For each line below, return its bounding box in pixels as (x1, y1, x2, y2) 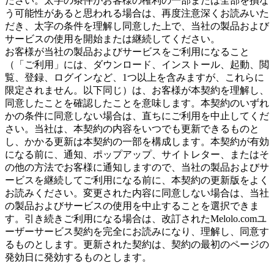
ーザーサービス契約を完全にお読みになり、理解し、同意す (5, 226, 269, 237)
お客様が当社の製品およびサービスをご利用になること (5, 46, 250, 57)
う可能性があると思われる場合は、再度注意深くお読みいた (5, 8, 269, 19)
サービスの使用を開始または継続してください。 (5, 34, 220, 45)
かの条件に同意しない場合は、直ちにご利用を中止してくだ (5, 111, 269, 122)
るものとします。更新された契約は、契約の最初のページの (5, 239, 269, 250)
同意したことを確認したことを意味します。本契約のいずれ (5, 98, 269, 109)
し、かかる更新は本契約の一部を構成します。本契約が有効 (5, 136, 269, 147)
